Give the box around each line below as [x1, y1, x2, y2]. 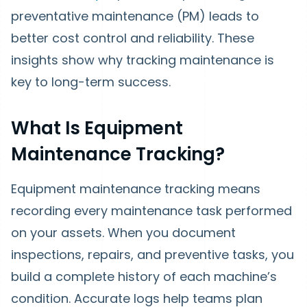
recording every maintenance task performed [11, 202, 292, 219]
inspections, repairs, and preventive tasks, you [11, 246, 294, 263]
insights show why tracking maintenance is [11, 51, 274, 69]
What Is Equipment [11, 116, 183, 140]
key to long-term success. [11, 73, 171, 90]
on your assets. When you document [11, 224, 236, 241]
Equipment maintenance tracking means [11, 180, 260, 197]
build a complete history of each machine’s [11, 268, 277, 285]
